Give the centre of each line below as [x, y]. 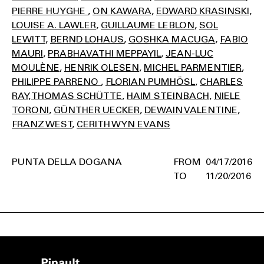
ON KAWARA [122, 11]
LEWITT [29, 39]
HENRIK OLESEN [102, 68]
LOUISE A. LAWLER [54, 25]
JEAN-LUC [189, 54]
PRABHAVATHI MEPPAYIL [104, 54]
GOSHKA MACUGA [172, 39]
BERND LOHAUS [87, 39]
